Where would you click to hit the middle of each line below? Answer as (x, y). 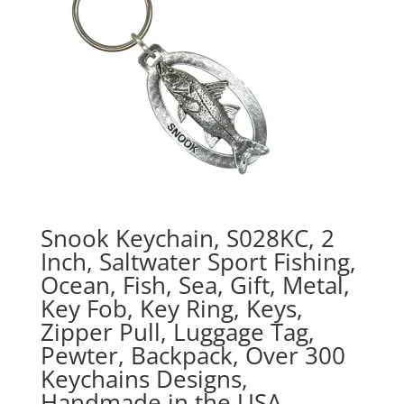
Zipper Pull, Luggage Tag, (177, 332)
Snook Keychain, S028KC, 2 (187, 239)
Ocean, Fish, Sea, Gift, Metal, (195, 285)
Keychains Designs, (144, 379)
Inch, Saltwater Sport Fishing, (198, 262)
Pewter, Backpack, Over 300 (193, 356)
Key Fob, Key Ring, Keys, (171, 309)
